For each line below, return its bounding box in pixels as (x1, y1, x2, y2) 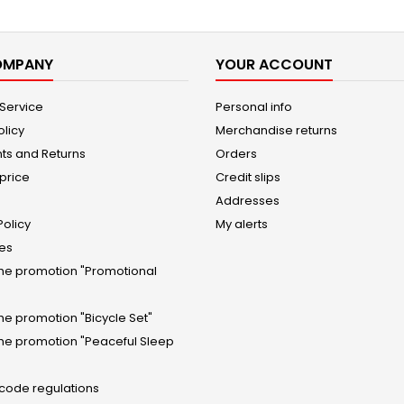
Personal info (216, 98, 292, 115)
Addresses (216, 192, 280, 209)
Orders (216, 145, 257, 162)
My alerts (216, 216, 268, 233)
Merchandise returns (216, 122, 337, 139)
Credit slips (216, 169, 280, 186)
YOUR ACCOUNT (216, 54, 333, 75)
